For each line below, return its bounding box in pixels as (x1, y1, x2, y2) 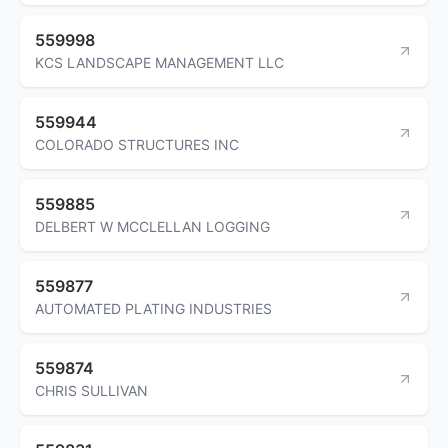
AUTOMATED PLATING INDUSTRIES (35, 299, 272, 317)
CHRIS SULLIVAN (35, 381, 148, 399)
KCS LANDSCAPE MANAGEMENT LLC (35, 53, 284, 71)
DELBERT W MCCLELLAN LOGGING (35, 217, 270, 235)
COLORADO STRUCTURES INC (35, 135, 239, 153)
